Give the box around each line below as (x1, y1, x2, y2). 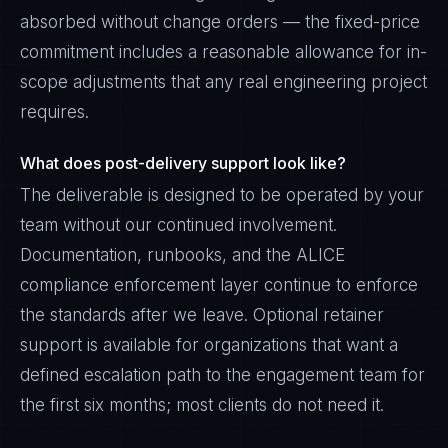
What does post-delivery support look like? (20, 153, 346, 173)
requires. (20, 102, 89, 122)
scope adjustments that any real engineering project (20, 72, 427, 92)
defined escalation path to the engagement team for (20, 365, 425, 385)
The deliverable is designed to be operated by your (20, 185, 424, 205)
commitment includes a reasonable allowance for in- (20, 42, 427, 62)
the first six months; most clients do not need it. (20, 395, 384, 415)
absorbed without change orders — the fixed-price (20, 12, 420, 32)
